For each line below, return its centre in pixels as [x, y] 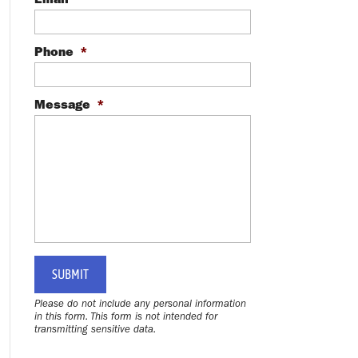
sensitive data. [123, 329]
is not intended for [174, 316]
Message [62, 104]
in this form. [62, 316]
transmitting [62, 329]
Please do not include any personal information [140, 303]
